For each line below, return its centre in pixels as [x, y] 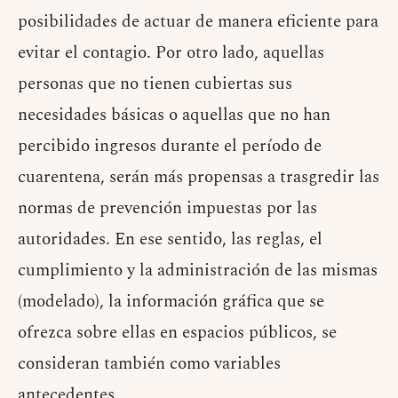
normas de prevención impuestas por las [167, 208]
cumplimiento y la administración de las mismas [198, 270]
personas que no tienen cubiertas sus [155, 84]
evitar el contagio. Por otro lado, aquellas [171, 52]
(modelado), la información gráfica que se [171, 301]
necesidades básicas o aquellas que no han [174, 115]
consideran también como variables [149, 363]
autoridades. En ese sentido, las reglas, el [170, 239]
